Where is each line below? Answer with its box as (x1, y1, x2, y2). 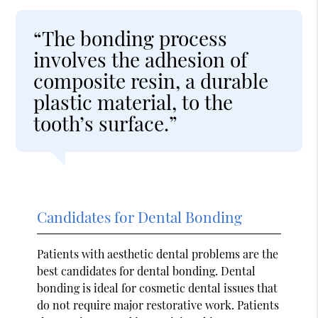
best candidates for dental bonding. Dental (37, 263, 256, 278)
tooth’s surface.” (33, 109, 178, 136)
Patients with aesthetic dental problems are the (37, 246, 279, 261)
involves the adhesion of (33, 45, 248, 72)
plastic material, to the (33, 88, 234, 115)
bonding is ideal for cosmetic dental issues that (37, 280, 278, 295)
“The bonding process (33, 24, 228, 51)
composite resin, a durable (33, 67, 269, 94)
